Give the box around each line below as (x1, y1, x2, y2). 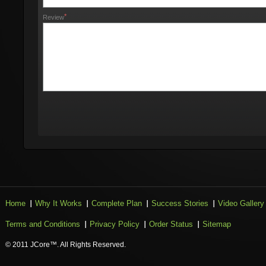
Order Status (149, 220, 193, 229)
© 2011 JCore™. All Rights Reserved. (5, 240, 126, 249)
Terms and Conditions (5, 220, 80, 229)
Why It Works (35, 199, 82, 208)
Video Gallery (218, 199, 264, 208)
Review (43, 14, 64, 21)
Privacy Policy (90, 220, 140, 229)
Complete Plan (91, 199, 142, 208)
